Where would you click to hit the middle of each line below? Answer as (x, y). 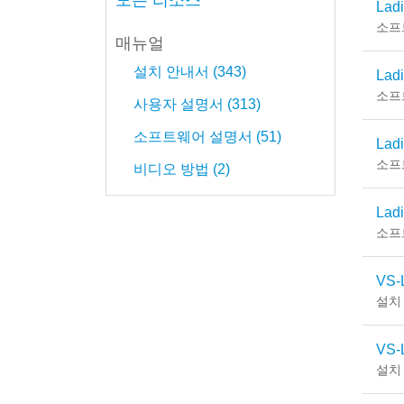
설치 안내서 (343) (190, 72)
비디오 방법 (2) (182, 169)
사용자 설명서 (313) (197, 104)
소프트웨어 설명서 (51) (207, 137)
